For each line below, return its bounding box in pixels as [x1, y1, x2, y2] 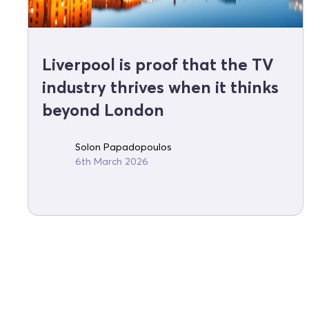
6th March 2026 [75, 155, 148, 168]
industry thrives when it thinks [42, 77, 279, 98]
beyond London [42, 100, 164, 121]
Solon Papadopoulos [75, 141, 172, 154]
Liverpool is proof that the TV [42, 54, 274, 75]
